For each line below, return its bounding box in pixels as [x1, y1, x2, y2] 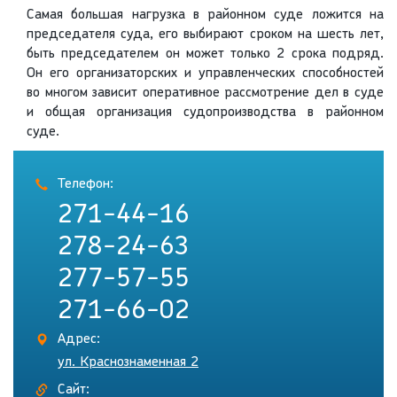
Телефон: [58, 177, 113, 192]
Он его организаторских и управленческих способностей [27, 66, 384, 82]
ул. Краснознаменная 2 [58, 355, 198, 370]
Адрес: [58, 332, 100, 347]
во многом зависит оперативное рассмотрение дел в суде [27, 86, 384, 101]
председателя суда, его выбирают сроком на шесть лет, [27, 27, 384, 43]
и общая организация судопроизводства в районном [27, 105, 384, 121]
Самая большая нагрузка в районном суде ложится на [27, 8, 384, 23]
